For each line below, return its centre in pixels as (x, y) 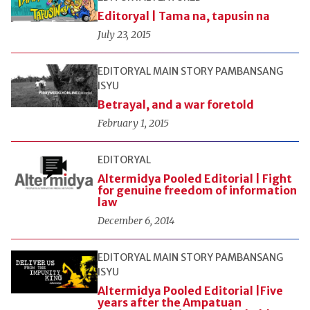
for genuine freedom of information (197, 190)
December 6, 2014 (136, 221)
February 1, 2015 (133, 123)
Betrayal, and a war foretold (175, 104)
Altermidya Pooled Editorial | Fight (194, 179)
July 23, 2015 (124, 35)
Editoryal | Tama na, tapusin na (183, 16)
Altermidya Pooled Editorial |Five (190, 291)
